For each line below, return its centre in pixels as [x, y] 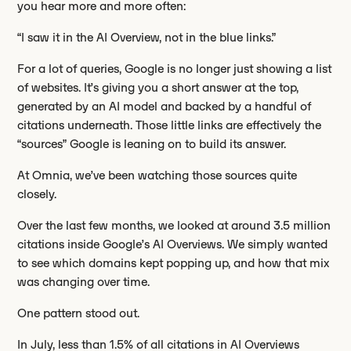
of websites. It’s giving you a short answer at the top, [158, 88]
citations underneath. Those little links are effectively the [170, 125]
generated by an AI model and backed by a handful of [165, 107]
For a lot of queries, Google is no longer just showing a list [175, 69]
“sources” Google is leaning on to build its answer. [152, 144]
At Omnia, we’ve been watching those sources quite [157, 175]
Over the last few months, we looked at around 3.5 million [174, 226]
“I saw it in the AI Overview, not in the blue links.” [147, 38]
